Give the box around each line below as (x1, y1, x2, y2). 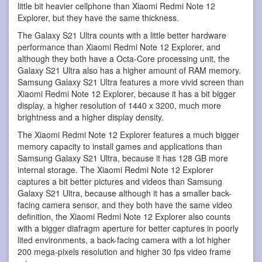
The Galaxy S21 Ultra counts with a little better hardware (18, 29, 226, 41)
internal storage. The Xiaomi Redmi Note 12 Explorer (18, 163, 213, 175)
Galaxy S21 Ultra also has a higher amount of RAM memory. (18, 64, 241, 76)
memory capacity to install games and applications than (18, 140, 222, 152)
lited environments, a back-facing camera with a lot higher (18, 233, 230, 246)
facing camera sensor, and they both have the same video (18, 198, 232, 211)
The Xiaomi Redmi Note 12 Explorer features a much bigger (18, 128, 239, 140)
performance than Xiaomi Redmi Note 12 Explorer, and (18, 40, 220, 53)
